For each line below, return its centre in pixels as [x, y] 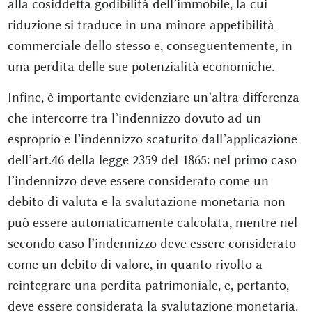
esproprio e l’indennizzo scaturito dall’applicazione [152, 139]
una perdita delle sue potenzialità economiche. [141, 67]
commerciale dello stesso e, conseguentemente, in [150, 46]
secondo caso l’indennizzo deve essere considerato [151, 243]
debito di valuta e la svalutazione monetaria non [146, 202]
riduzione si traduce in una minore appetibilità [141, 25]
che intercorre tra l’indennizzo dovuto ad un [134, 118]
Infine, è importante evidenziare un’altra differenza [153, 97]
